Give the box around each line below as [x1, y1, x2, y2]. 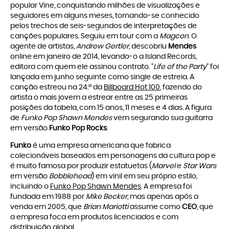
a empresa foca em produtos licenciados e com [10, 214, 178, 221]
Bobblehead [49, 173, 91, 180]
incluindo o [10, 183, 50, 191]
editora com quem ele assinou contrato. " [10, 63, 153, 71]
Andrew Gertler [76, 43, 129, 51]
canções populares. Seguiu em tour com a [10, 33, 159, 40]
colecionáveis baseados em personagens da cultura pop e [10, 152, 216, 160]
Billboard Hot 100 [104, 84, 160, 91]
